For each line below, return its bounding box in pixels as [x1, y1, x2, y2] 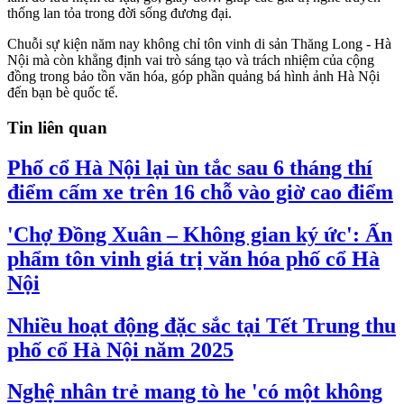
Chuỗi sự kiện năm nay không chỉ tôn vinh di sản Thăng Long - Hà [7, 36, 391, 52]
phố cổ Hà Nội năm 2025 [7, 337, 234, 362]
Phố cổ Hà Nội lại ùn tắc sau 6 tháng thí [7, 155, 372, 179]
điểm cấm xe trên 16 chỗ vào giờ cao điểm [7, 179, 393, 204]
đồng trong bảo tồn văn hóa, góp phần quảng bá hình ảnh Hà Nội [7, 69, 380, 85]
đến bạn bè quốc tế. [7, 85, 118, 101]
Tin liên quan [7, 117, 107, 137]
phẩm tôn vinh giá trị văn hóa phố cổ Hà [7, 246, 380, 271]
